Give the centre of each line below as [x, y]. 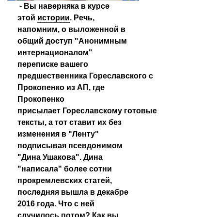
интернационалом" [55, 53]
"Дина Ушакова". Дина [60, 157]
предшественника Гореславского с [85, 76]
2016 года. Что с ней [56, 204]
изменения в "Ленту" [58, 134]
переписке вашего [53, 64]
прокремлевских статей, [65, 180]
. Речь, [82, 18]
